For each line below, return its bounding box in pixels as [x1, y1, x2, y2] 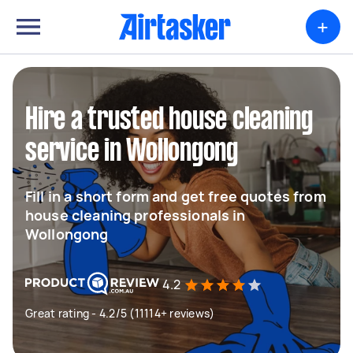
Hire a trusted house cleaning [25, 106, 313, 135]
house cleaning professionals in [25, 206, 246, 225]
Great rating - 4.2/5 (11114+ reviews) [25, 306, 215, 321]
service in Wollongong [25, 138, 238, 166]
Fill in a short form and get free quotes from [25, 187, 326, 206]
